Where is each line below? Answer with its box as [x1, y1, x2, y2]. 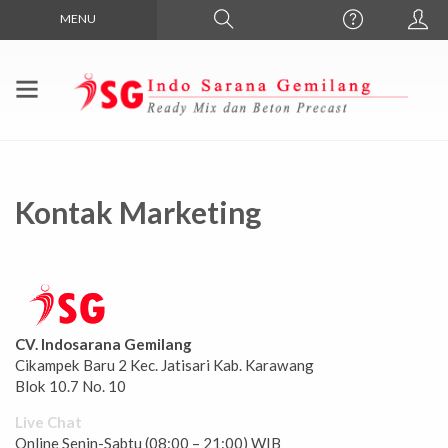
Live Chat [15, 413, 82, 432]
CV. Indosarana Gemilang [15, 335, 192, 354]
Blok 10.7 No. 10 [15, 377, 126, 396]
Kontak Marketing [15, 194, 261, 231]
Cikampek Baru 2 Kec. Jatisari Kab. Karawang [15, 356, 314, 375]
